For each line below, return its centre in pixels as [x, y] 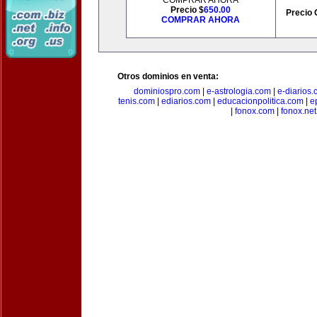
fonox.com [254, 111]
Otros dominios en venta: [168, 76]
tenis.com [137, 101]
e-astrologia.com [239, 91]
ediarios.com [186, 101]
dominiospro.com [167, 91]
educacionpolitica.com [260, 101]
